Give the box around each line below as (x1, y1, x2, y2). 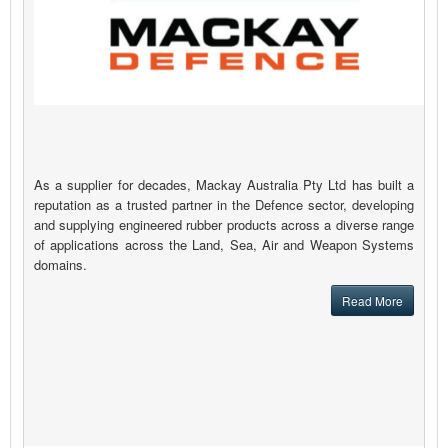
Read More (342, 292, 403, 310)
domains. (34, 255, 87, 275)
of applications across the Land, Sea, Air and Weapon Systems (34, 235, 414, 255)
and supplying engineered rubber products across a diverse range (34, 215, 414, 235)
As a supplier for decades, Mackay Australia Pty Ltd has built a (34, 175, 414, 195)
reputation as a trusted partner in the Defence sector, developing (34, 195, 414, 215)
